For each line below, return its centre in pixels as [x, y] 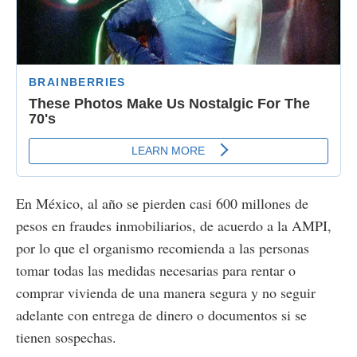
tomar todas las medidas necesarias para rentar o [156, 270]
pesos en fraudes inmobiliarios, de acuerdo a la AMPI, [174, 225]
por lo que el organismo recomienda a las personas [163, 247]
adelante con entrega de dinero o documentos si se [161, 314]
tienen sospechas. [66, 337]
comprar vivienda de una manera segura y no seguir [166, 292]
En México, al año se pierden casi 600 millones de [162, 203]
